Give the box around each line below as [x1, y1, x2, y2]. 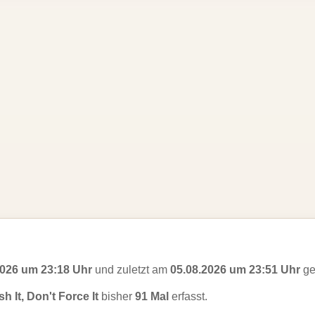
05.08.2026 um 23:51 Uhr [170, 264, 300, 276]
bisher [98, 290, 135, 302]
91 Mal [135, 290, 169, 302]
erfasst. [169, 290, 207, 302]
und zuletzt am [92, 264, 170, 276]
